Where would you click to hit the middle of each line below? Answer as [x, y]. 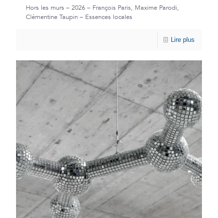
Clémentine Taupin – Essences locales [79, 17]
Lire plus [183, 40]
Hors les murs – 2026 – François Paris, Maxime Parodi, [102, 8]
